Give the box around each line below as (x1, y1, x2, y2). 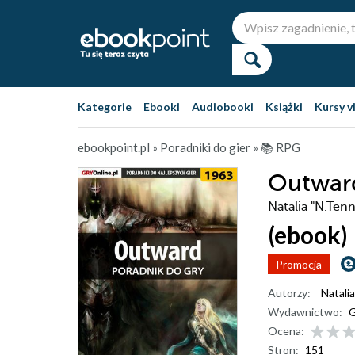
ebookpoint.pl (78, 140, 150, 155)
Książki (265, 100, 303, 113)
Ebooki (143, 100, 180, 113)
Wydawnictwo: (268, 305, 342, 319)
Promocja (276, 258, 322, 271)
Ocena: (268, 324, 304, 338)
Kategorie (78, 100, 132, 113)
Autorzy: (268, 286, 311, 300)
